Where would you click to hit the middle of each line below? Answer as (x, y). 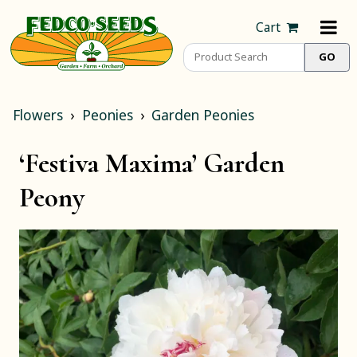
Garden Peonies (203, 115)
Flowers (38, 115)
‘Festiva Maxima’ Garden (152, 164)
